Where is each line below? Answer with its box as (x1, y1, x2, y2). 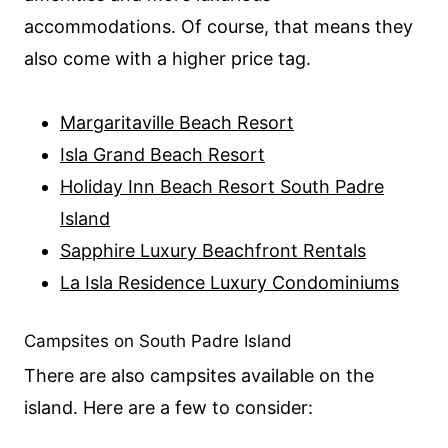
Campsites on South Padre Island (24, 331, 292, 351)
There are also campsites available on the (24, 364, 374, 386)
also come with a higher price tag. (24, 48, 311, 69)
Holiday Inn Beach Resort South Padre (60, 176, 384, 197)
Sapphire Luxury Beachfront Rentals (60, 240, 366, 261)
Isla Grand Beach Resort (60, 144, 265, 165)
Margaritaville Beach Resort (60, 112, 294, 133)
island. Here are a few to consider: (24, 396, 313, 418)
